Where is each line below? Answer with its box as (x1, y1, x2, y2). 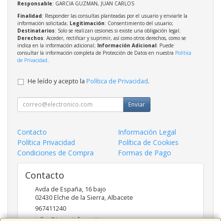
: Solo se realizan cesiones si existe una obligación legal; (55, 27, 181, 34)
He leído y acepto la (28, 76, 86, 85)
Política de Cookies (118, 137, 179, 147)
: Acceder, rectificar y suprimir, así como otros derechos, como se (43, 34, 186, 41)
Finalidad (17, 12, 42, 19)
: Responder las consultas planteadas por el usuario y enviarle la (42, 12, 187, 19)
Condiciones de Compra (17, 147, 94, 157)
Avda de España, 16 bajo (35, 184, 106, 193)
